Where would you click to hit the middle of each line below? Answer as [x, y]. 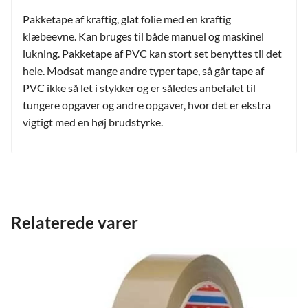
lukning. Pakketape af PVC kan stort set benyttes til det [152, 53]
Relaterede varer [75, 222]
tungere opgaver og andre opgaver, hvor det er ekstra [147, 104]
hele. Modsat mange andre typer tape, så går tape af [143, 70]
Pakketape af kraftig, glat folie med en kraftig [127, 19]
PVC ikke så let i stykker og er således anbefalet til [139, 87]
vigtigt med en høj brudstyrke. [93, 122]
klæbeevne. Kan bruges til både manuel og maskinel [143, 36]
